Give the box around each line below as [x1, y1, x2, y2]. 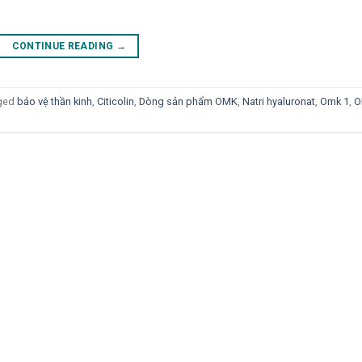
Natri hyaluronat [242, 95, 315, 107]
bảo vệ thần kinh [17, 95, 92, 107]
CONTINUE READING [11, 40, 116, 53]
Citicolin [97, 95, 134, 107]
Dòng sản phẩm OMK [139, 95, 238, 107]
